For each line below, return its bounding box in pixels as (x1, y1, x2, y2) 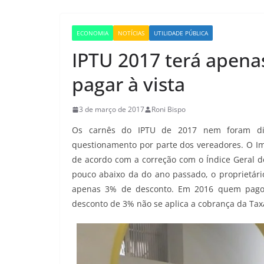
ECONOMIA (77, 29, 108, 37)
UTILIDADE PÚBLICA (154, 29, 208, 37)
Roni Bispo (151, 104, 186, 114)
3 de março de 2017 (79, 104, 144, 114)
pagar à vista (72, 71, 185, 97)
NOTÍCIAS (118, 29, 144, 37)
